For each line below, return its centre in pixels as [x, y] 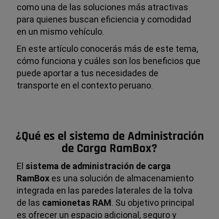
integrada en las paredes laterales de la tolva [105, 190]
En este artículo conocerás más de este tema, [108, 48]
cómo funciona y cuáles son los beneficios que [109, 61]
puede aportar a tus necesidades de [88, 73]
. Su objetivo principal [153, 202]
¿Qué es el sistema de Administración [109, 136]
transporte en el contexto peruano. [85, 85]
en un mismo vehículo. [61, 31]
